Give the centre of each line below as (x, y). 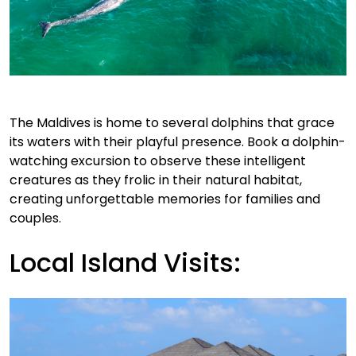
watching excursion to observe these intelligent (158, 161)
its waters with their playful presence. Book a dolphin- (178, 141)
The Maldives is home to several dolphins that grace (172, 122)
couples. (35, 218)
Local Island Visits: (125, 262)
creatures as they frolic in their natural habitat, (156, 180)
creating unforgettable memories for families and (165, 199)
